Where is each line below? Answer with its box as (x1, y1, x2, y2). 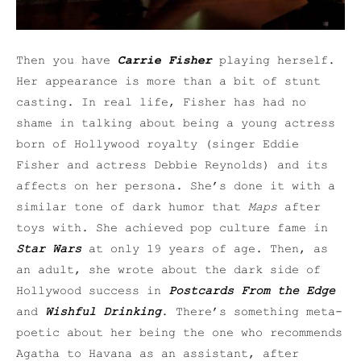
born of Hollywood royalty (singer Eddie (16, 138, 299, 151)
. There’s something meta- (161, 305, 342, 319)
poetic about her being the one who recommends (16, 326, 342, 340)
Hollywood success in (16, 284, 168, 298)
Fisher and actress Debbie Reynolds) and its (16, 159, 328, 172)
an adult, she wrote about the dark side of (16, 263, 321, 277)
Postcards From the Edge (168, 284, 335, 298)
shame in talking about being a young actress (16, 117, 335, 131)
